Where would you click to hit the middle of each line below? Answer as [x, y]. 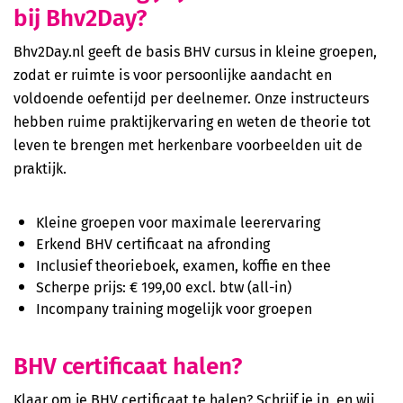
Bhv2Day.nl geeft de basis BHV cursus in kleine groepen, [195, 51]
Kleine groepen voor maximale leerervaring [178, 222]
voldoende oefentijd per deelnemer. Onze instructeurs [191, 98]
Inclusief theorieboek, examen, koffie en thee [184, 265]
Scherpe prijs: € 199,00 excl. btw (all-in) [164, 287]
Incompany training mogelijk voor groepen [174, 309]
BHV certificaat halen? [128, 365]
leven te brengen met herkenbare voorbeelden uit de [188, 145]
